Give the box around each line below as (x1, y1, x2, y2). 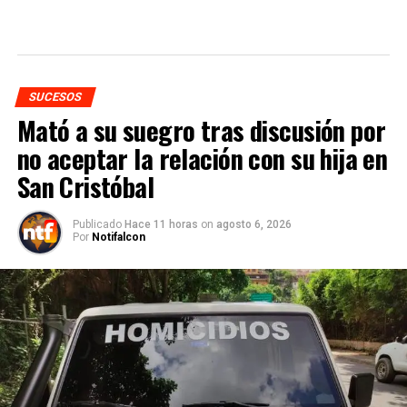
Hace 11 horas (124, 218, 201, 232)
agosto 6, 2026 (215, 218, 292, 232)
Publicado (72, 218, 122, 232)
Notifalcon (91, 231, 145, 244)
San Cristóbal (16, 167, 154, 206)
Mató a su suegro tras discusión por (16, 111, 386, 150)
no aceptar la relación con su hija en (16, 139, 388, 178)
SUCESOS (26, 90, 84, 104)
